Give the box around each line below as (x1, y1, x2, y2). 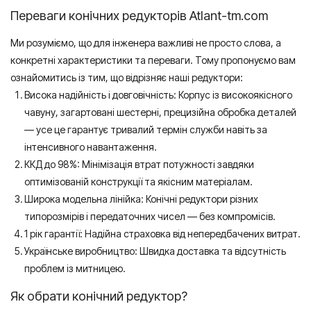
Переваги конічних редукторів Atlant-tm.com (10, 8, 268, 23)
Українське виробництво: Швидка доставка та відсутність (24, 245, 286, 257)
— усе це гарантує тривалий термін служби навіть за (24, 124, 267, 135)
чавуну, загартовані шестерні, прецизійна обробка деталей (24, 106, 296, 118)
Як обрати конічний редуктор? (10, 288, 187, 303)
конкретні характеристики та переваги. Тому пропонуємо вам (10, 54, 296, 66)
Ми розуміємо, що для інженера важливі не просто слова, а (10, 37, 281, 49)
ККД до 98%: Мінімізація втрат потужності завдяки (24, 158, 254, 170)
